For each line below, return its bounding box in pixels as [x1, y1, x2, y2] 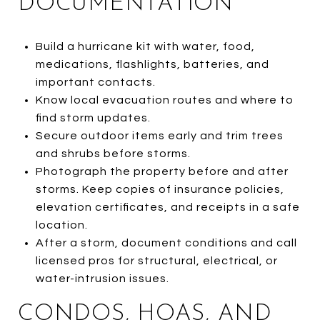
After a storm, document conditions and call [35, 236, 297, 249]
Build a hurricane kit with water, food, [35, 40, 255, 52]
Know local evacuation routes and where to [35, 94, 294, 106]
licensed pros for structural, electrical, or [35, 254, 278, 266]
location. [35, 219, 88, 231]
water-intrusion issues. [35, 272, 169, 284]
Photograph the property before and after [35, 165, 289, 177]
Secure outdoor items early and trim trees [35, 129, 284, 141]
